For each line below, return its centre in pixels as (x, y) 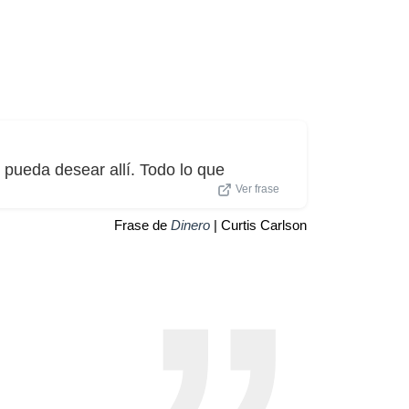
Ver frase (257, 189)
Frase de (142, 225)
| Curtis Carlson (258, 225)
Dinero (190, 225)
